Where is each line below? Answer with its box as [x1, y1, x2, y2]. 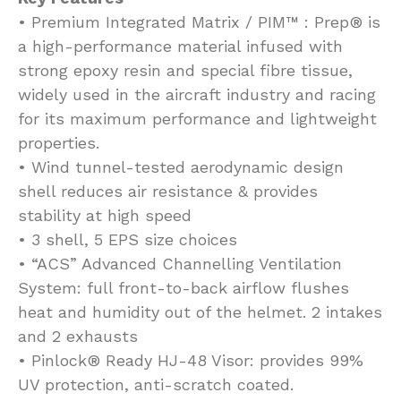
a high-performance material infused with [18, 37, 343, 56]
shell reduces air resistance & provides [18, 182, 318, 201]
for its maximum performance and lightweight [18, 109, 377, 129]
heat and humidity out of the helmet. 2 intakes [18, 303, 382, 322]
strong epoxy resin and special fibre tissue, [18, 61, 353, 81]
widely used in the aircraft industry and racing [18, 85, 376, 105]
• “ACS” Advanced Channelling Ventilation [18, 254, 342, 274]
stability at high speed [18, 206, 192, 226]
